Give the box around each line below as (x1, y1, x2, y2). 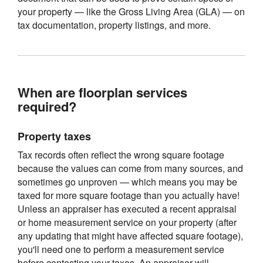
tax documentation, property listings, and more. (18, 18, 211, 32)
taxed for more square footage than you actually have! (18, 188, 240, 203)
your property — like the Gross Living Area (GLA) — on (18, 5, 245, 19)
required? (18, 97, 76, 116)
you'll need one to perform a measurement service (18, 242, 224, 257)
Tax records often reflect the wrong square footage (18, 148, 224, 162)
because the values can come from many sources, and (18, 161, 243, 176)
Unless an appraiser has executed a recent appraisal (18, 202, 237, 216)
